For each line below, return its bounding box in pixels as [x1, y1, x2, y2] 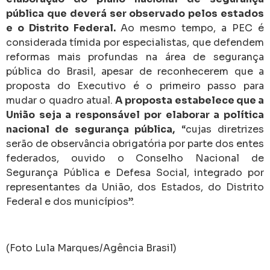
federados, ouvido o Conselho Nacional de [6, 152, 264, 165]
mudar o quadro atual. [6, 94, 115, 107]
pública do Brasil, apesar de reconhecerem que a [6, 65, 264, 78]
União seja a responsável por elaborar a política [6, 108, 264, 122]
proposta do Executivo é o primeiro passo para [6, 80, 264, 93]
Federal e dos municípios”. [6, 195, 134, 209]
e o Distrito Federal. [6, 22, 121, 35]
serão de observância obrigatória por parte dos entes [6, 137, 264, 151]
